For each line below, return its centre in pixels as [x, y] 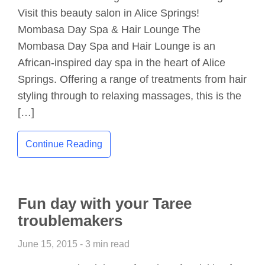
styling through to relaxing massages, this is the [130, 96]
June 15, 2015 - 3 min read [74, 244]
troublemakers [70, 220]
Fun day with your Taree [105, 203]
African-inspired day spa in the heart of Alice [122, 63]
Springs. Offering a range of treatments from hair [132, 80]
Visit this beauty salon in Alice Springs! [109, 13]
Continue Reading [64, 144]
